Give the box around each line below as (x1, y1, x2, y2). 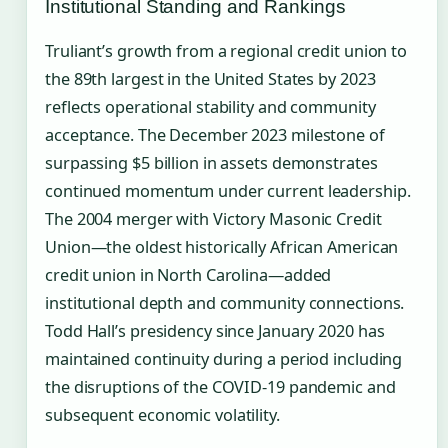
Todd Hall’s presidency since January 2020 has (45, 319, 385, 342)
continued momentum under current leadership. (45, 179, 411, 202)
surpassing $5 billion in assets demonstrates (45, 151, 378, 174)
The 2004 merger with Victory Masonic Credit (45, 207, 382, 230)
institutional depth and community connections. (45, 291, 405, 314)
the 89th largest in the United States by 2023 (45, 67, 376, 90)
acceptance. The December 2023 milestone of (45, 123, 385, 146)
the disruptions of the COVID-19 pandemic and (45, 375, 396, 398)
